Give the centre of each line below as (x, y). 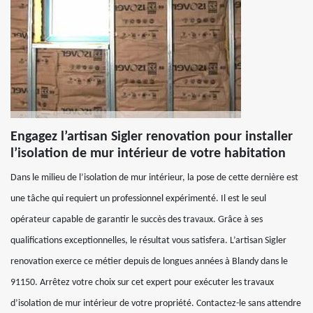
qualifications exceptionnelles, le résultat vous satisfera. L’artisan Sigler (148, 241)
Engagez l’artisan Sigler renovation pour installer (152, 137)
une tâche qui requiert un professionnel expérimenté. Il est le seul (138, 199)
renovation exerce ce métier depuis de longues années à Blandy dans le (149, 262)
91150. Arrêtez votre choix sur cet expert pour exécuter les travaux (142, 283)
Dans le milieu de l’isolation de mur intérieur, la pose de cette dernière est (154, 178)
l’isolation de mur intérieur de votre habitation (148, 154)
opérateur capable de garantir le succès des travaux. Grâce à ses (137, 220)
